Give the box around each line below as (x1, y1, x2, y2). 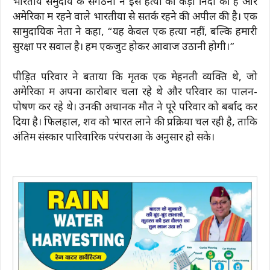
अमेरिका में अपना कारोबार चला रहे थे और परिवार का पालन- (13, 86, 257, 100)
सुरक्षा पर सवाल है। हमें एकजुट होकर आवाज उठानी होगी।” (13, 40, 235, 54)
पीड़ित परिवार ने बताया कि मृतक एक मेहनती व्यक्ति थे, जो (13, 71, 257, 85)
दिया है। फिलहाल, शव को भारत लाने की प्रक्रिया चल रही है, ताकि (13, 116, 257, 130)
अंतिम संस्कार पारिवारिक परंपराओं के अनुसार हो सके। (13, 131, 215, 145)
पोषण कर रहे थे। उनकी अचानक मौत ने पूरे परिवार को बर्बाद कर (13, 101, 257, 115)
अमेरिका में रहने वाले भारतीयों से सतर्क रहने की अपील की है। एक (13, 10, 257, 24)
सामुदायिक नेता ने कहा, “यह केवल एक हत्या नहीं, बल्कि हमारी (13, 25, 257, 39)
